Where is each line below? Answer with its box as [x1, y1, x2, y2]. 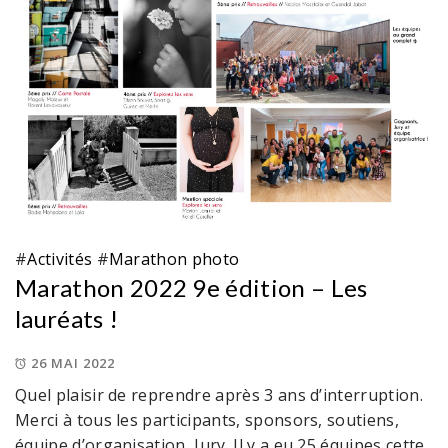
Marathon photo [108, 247, 240, 270]
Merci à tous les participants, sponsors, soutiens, [15, 408, 400, 431]
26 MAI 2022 [31, 353, 115, 372]
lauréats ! [15, 303, 119, 333]
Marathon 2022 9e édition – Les [15, 272, 368, 302]
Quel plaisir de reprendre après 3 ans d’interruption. [15, 383, 423, 406]
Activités [27, 247, 93, 270]
